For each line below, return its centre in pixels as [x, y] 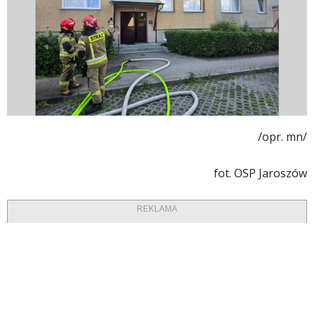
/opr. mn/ [282, 136]
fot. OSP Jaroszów [260, 173]
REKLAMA [157, 209]
